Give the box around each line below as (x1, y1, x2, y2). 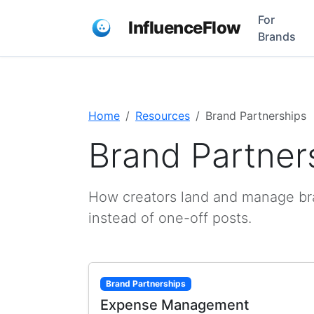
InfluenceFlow (128, 18, 241, 38)
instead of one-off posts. (88, 210, 252, 226)
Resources (135, 109, 190, 123)
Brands (257, 29, 296, 43)
